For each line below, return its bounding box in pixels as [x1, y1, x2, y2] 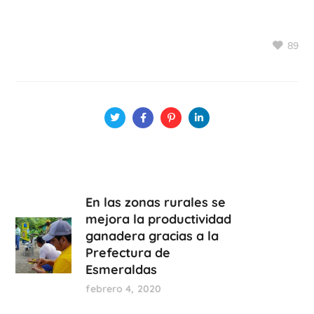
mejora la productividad [86, 211, 232, 228]
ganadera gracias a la [86, 228, 219, 245]
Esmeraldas [86, 261, 158, 278]
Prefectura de [86, 245, 171, 261]
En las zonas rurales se [86, 194, 226, 211]
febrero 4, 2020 [86, 282, 161, 296]
